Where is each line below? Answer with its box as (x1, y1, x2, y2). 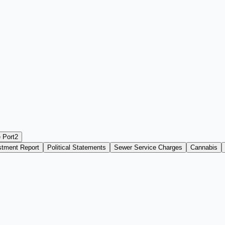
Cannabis (190, 143, 217, 151)
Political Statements (47, 143, 106, 151)
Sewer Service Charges (114, 143, 182, 151)
